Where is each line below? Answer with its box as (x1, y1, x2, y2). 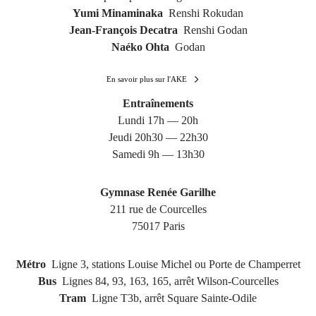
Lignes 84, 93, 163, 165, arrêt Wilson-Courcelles (56, 275, 279, 287)
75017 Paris (131, 220, 185, 232)
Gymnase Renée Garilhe (100, 186, 216, 198)
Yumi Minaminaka (73, 7, 163, 20)
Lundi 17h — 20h (118, 114, 198, 126)
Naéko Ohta (111, 41, 172, 54)
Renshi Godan (180, 24, 248, 37)
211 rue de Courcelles (109, 203, 207, 215)
